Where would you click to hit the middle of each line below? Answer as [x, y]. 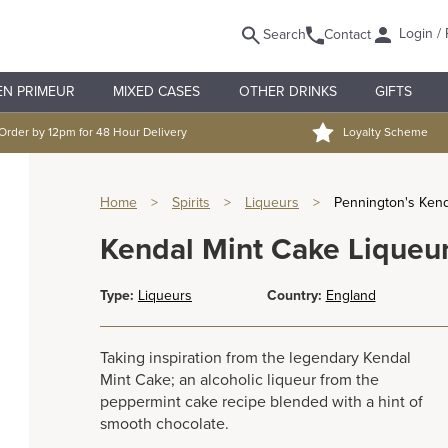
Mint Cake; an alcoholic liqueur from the [239, 380]
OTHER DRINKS [287, 91]
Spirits [191, 203]
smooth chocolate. [164, 424]
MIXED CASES [157, 91]
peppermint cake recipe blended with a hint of [261, 402]
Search [284, 34]
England [350, 296]
